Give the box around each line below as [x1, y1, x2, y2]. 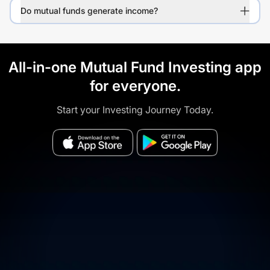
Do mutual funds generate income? [20, 5, 158, 16]
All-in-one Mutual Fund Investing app [8, 58, 262, 76]
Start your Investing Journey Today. [57, 104, 213, 116]
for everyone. [89, 77, 181, 95]
